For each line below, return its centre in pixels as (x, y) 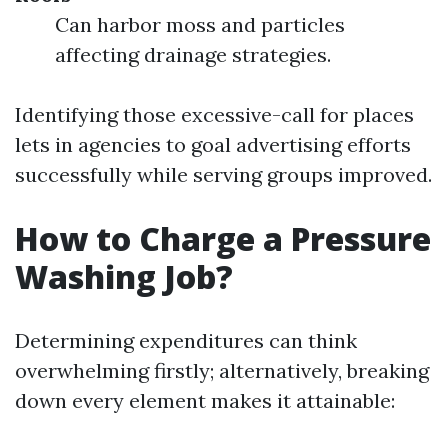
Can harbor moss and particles (200, 24)
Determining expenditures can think (186, 340)
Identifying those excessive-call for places (214, 114)
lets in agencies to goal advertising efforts (213, 144)
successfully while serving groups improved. (223, 174)
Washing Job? (124, 276)
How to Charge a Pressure (223, 238)
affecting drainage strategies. (193, 54)
